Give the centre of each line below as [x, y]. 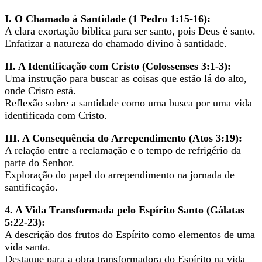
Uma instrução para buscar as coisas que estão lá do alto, [126, 78]
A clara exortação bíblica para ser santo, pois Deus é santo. [130, 31]
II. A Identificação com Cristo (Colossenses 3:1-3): [118, 66]
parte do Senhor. [39, 162]
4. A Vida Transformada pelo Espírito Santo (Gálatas [125, 210]
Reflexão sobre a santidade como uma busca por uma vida [128, 103]
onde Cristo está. [40, 90]
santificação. [31, 187]
